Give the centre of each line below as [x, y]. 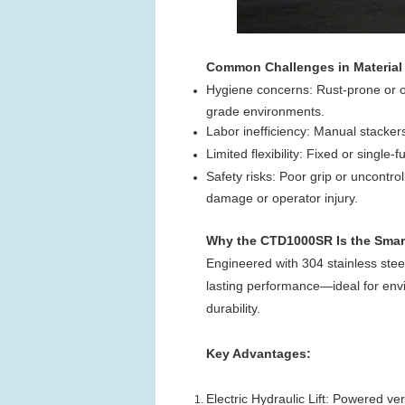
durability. [233, 308]
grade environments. [265, 110]
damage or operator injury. [282, 197]
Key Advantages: [259, 353]
